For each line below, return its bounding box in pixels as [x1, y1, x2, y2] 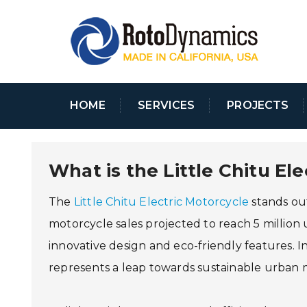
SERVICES [138, 99, 195, 112]
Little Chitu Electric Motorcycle [73, 195, 249, 208]
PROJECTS [227, 99, 289, 112]
